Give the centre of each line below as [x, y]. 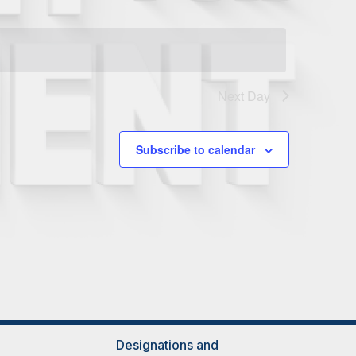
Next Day [244, 95]
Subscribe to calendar [195, 149]
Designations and [167, 345]
